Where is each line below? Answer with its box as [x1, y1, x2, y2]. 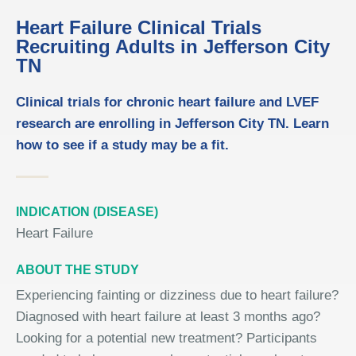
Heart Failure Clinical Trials [16, 17, 261, 38]
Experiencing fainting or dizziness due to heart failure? [16, 288, 339, 303]
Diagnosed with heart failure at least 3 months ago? [16, 309, 320, 324]
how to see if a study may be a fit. [16, 137, 229, 153]
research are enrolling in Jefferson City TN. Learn [16, 116, 329, 131]
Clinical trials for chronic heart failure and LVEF [16, 95, 319, 110]
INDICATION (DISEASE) [16, 205, 158, 219]
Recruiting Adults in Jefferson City [16, 36, 330, 57]
